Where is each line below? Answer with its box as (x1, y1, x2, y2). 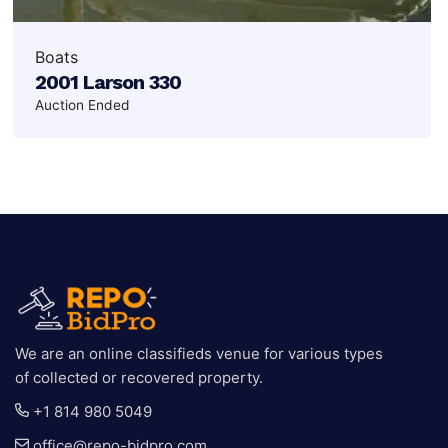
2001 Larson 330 (35, 70, 181, 95)
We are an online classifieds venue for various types (15, 344, 383, 364)
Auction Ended (35, 97, 130, 114)
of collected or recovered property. (15, 368, 263, 388)
